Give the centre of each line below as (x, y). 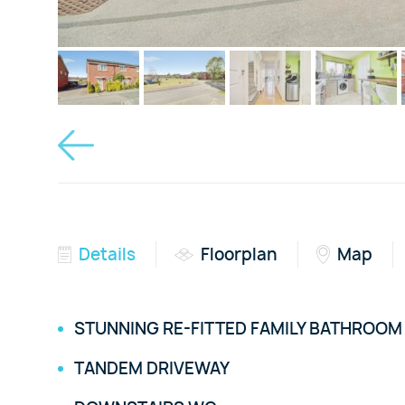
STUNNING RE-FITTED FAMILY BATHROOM (238, 329)
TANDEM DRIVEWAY (152, 369)
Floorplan (239, 254)
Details (107, 254)
